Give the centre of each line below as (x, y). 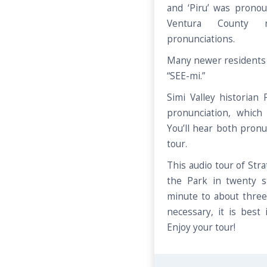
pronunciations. (202, 39)
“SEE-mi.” (186, 76)
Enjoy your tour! (201, 227)
